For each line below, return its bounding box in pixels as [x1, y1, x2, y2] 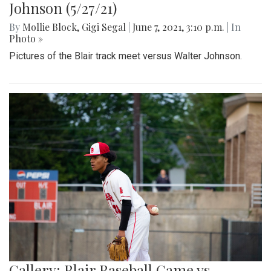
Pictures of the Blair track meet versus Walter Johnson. [9, 50, 242, 62]
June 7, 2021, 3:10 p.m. [130, 20, 227, 33]
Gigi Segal [82, 20, 126, 33]
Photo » [9, 31, 43, 45]
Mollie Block [22, 20, 77, 33]
